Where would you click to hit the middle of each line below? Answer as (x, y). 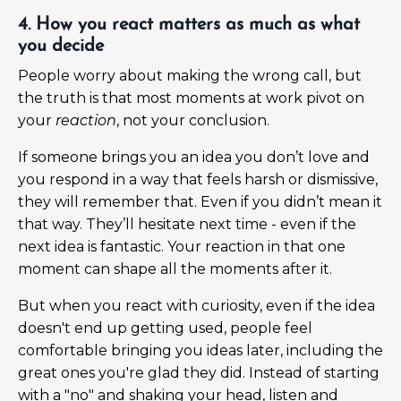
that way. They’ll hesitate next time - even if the (187, 224)
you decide (61, 46)
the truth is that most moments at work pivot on (191, 98)
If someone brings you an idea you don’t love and (194, 157)
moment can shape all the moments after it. (175, 269)
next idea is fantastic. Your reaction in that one (182, 246)
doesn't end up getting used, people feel (165, 328)
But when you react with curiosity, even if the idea (196, 305)
